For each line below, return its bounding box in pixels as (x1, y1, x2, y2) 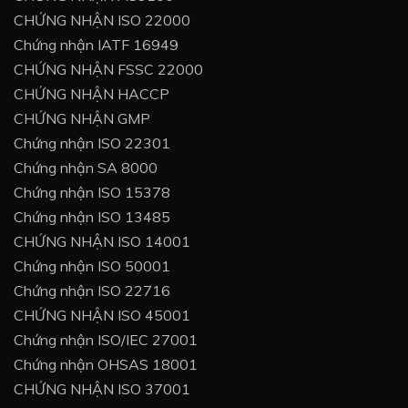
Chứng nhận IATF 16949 (14, 36, 178, 55)
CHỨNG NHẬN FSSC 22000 (14, 60, 203, 79)
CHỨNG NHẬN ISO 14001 (14, 232, 190, 251)
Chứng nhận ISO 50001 (14, 257, 170, 276)
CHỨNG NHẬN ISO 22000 (14, 11, 190, 30)
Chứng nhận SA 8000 (14, 158, 158, 178)
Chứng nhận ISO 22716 (14, 281, 170, 301)
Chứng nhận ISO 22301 (14, 134, 170, 153)
